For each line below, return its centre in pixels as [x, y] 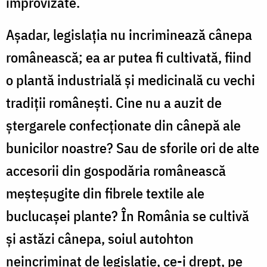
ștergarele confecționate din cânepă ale [123, 125]
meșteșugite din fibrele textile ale [105, 193]
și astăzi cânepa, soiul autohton [100, 238]
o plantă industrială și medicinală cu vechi [131, 80]
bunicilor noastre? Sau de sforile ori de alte [133, 148]
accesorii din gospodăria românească [116, 170]
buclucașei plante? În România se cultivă [128, 215]
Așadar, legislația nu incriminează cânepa [129, 34]
